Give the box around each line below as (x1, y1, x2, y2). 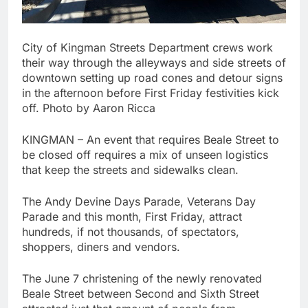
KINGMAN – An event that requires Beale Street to (22, 133, 279, 147)
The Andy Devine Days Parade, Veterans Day (22, 195, 256, 209)
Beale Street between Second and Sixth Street (22, 287, 259, 301)
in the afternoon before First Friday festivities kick (22, 86, 279, 100)
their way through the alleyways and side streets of (22, 56, 286, 70)
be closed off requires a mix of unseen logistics (22, 148, 268, 162)
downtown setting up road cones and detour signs (22, 71, 283, 85)
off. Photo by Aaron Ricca (22, 101, 155, 115)
